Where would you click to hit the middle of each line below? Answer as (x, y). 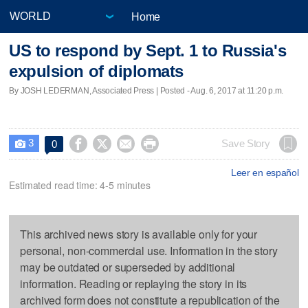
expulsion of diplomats (96, 71)
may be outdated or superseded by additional (128, 267)
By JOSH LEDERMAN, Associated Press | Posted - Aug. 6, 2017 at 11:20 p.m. (146, 90)
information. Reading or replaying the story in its (134, 283)
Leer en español (265, 172)
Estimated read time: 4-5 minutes (80, 185)
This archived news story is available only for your (139, 234)
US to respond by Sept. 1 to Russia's (148, 51)
